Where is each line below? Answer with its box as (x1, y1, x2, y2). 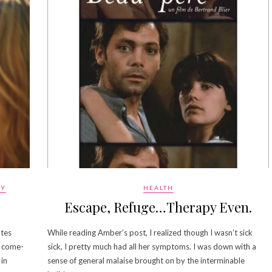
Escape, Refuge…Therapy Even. (64, 197, 252, 216)
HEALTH (143, 183, 174, 191)
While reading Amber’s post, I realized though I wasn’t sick (47, 227, 253, 237)
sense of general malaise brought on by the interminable (47, 255, 245, 265)
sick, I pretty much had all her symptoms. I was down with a (47, 241, 256, 251)
